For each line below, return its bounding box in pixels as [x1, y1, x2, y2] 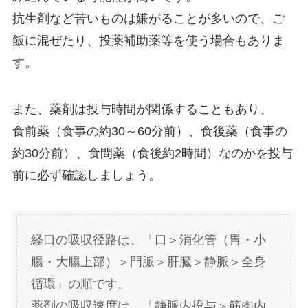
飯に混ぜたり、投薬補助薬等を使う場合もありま [12, 33, 285, 47]
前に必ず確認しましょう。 [12, 168, 161, 182]
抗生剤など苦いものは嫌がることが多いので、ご [12, 11, 285, 25]
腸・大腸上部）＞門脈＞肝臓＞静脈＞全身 [30, 255, 266, 269]
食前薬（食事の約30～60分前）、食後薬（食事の [12, 124, 287, 138]
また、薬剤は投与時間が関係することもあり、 [12, 102, 272, 116]
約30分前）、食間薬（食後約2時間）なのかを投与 [12, 146, 293, 160]
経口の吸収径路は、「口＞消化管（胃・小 [30, 233, 266, 247]
